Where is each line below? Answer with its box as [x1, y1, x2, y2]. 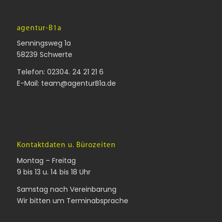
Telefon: [16, 67, 47, 77]
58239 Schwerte [16, 50, 72, 60]
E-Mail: [16, 78, 41, 89]
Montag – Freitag [16, 156, 76, 166]
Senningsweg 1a [16, 38, 71, 49]
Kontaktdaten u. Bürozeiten [16, 141, 116, 150]
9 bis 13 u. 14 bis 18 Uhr [16, 167, 91, 177]
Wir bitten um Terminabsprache [16, 196, 128, 206]
